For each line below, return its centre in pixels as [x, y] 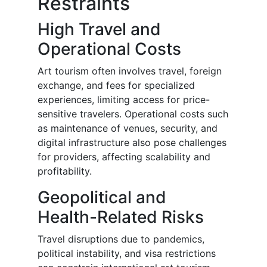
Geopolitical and [102, 198]
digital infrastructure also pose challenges [132, 143]
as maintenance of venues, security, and [128, 128]
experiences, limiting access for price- [124, 100]
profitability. [65, 171]
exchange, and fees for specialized [116, 86]
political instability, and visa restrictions [127, 254]
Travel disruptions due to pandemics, [121, 239]
